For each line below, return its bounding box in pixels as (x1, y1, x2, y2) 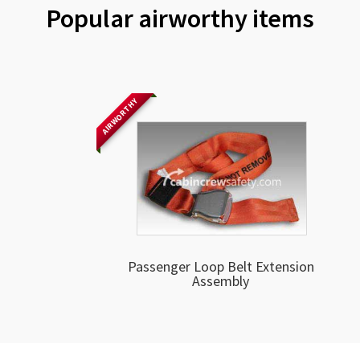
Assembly (192, 271, 250, 290)
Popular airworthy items (46, 2, 314, 35)
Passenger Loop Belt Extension (127, 256, 314, 276)
